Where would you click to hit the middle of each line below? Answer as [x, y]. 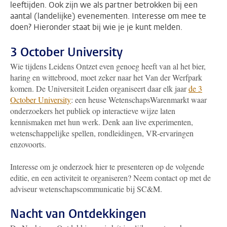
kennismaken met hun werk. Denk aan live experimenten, [102, 122]
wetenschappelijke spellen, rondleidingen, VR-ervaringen [102, 133]
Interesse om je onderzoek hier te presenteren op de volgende [107, 166]
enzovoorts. [28, 144]
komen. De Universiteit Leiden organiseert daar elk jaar [99, 88]
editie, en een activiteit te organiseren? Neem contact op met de [110, 178]
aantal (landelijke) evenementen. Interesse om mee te [108, 16]
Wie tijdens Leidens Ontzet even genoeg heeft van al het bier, [108, 66]
